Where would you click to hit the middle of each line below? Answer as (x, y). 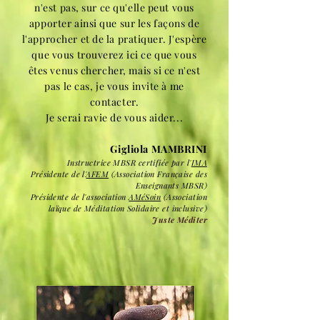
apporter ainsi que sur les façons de (114, 23)
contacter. (114, 102)
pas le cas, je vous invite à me (114, 86)
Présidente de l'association (80, 197)
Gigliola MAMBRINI (159, 149)
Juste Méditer (180, 220)
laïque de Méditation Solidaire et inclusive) (127, 208)
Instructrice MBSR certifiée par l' (129, 162)
